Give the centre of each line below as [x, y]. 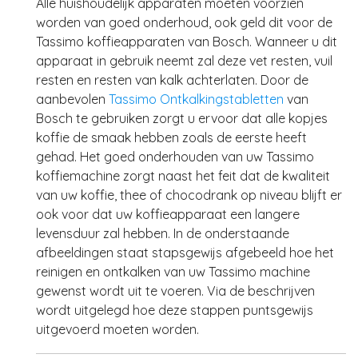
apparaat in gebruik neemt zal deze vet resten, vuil [184, 61]
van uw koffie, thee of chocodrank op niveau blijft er [189, 195]
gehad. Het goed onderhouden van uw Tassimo [175, 157]
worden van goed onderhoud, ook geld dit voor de [184, 22]
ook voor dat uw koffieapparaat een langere [168, 214]
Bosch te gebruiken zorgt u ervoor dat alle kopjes [182, 118]
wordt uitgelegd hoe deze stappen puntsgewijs [175, 310]
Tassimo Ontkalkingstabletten [196, 99]
